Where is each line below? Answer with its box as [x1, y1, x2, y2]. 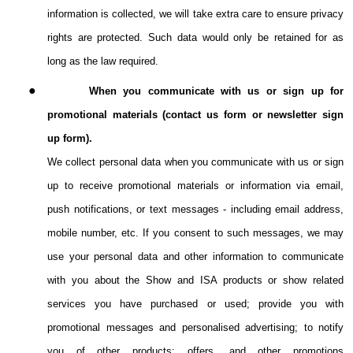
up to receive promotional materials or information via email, [47, 180, 344, 192]
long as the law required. [47, 55, 158, 68]
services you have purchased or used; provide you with [47, 298, 344, 310]
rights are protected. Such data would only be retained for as [47, 32, 344, 44]
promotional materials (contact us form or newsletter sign [47, 109, 344, 121]
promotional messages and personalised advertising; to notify [47, 321, 344, 334]
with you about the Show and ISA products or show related [47, 274, 344, 287]
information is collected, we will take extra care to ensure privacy [47, 8, 344, 20]
